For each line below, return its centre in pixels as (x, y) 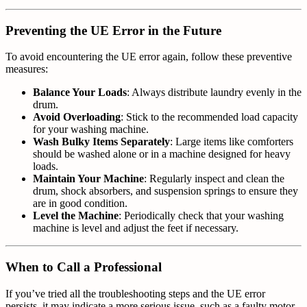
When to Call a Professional (84, 267)
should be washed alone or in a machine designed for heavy (162, 154)
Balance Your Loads (80, 93)
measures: (27, 69)
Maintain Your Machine (88, 179)
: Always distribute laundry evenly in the (214, 93)
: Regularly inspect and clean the (214, 179)
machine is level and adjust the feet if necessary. (136, 228)
